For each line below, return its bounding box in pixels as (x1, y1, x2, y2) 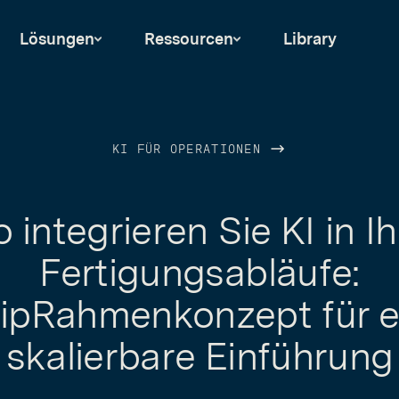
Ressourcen (144, 29, 233, 48)
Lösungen (20, 29, 94, 48)
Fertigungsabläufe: (39, 249, 360, 296)
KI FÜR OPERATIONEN (111, 144, 270, 156)
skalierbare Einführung (5, 333, 394, 379)
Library (283, 29, 337, 48)
